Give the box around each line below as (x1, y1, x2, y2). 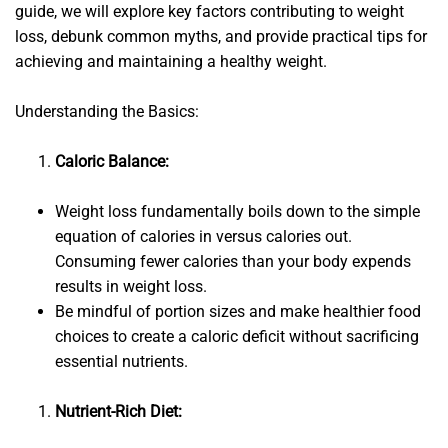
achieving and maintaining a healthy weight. (15, 52, 327, 72)
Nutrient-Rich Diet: (55, 402, 182, 422)
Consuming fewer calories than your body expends (55, 252, 411, 272)
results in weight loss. (55, 277, 207, 297)
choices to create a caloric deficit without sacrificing (55, 327, 419, 347)
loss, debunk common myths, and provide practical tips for (15, 27, 427, 47)
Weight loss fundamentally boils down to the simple (55, 202, 420, 222)
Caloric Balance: (55, 152, 169, 172)
